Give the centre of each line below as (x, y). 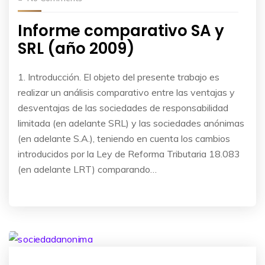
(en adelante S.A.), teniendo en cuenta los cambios (124, 138)
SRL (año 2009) (76, 48)
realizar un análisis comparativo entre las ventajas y (126, 92)
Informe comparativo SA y (121, 30)
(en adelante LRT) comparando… (87, 169)
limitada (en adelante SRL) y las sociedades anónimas (131, 123)
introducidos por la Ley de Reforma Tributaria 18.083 (129, 153)
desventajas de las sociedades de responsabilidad (123, 107)
